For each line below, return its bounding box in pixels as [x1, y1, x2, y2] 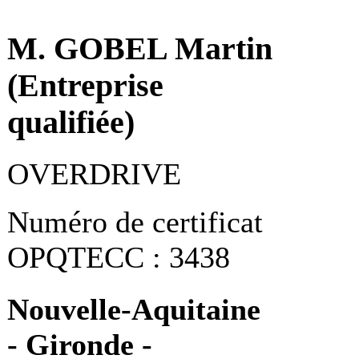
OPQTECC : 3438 [7, 240, 230, 275]
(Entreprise [7, 68, 163, 104]
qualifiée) [7, 105, 135, 141]
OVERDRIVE [7, 157, 181, 192]
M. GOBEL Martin [7, 31, 272, 67]
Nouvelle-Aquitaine [7, 292, 260, 327]
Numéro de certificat [7, 205, 263, 240]
